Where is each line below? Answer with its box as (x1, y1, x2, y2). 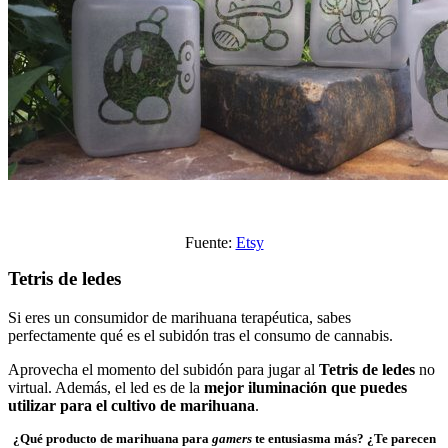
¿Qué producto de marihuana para (12, 430, 212, 446)
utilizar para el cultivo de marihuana (8, 396, 255, 414)
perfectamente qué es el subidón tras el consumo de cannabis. (8, 326, 393, 344)
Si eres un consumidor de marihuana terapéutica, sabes (8, 308, 351, 326)
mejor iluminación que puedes (204, 378, 407, 396)
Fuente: (184, 234, 236, 252)
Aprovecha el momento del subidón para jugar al (8, 360, 319, 378)
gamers (211, 430, 252, 446)
